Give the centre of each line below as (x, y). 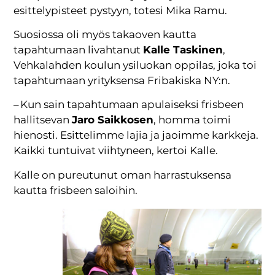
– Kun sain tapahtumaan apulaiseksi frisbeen (129, 105)
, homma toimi (192, 120)
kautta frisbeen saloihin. (76, 190)
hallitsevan (43, 120)
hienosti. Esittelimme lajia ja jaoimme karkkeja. (136, 135)
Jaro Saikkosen (113, 120)
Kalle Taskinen (183, 50)
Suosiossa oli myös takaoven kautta (105, 34)
